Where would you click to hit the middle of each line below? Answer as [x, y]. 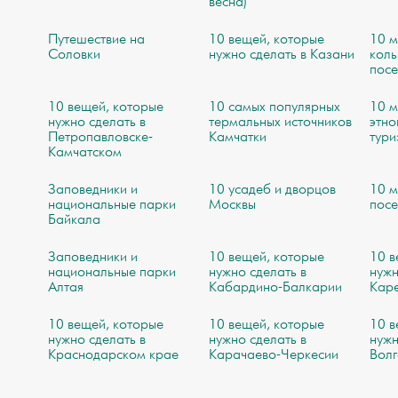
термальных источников [281, 123]
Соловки [74, 55]
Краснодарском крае [113, 355]
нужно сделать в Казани [282, 55]
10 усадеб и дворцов [273, 190]
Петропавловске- [100, 138]
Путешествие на [96, 40]
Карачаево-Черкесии [274, 355]
